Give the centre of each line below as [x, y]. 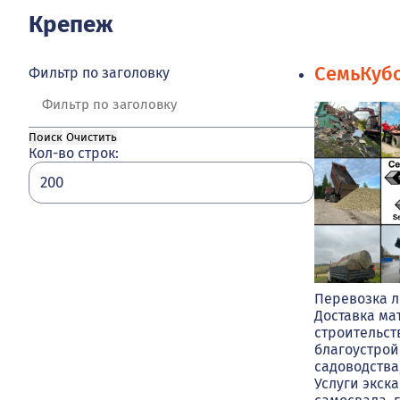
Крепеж [71, 25]
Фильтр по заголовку [99, 73]
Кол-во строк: [74, 154]
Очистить [92, 138]
